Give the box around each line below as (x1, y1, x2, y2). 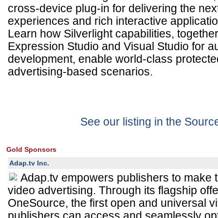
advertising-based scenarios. (8, 65, 153, 78)
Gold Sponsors (6, 145, 56, 153)
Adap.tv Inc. (9, 159, 49, 167)
